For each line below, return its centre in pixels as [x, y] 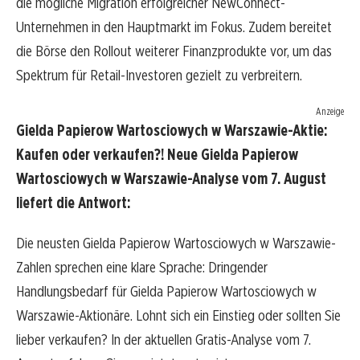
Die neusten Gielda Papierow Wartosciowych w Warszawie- [176, 243]
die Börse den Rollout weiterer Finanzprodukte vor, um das [174, 51]
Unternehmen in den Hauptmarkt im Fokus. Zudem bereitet [174, 27]
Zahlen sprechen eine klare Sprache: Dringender [142, 267]
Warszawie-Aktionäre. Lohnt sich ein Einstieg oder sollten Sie [178, 315]
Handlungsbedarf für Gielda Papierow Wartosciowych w [166, 291]
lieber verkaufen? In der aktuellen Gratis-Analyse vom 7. [164, 339]
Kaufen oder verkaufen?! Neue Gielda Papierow [157, 155]
